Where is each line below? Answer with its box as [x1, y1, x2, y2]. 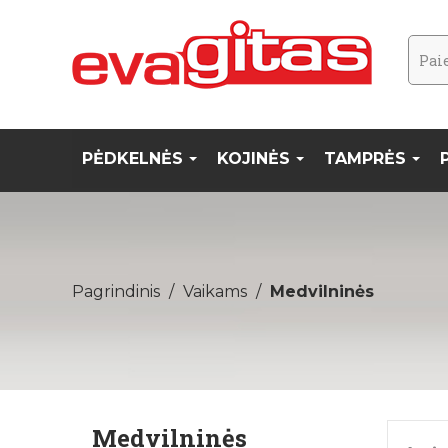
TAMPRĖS [324, 149, 411, 168]
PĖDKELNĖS [82, 149, 188, 168]
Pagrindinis [72, 282, 160, 301]
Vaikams [183, 282, 247, 301]
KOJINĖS [217, 149, 295, 168]
